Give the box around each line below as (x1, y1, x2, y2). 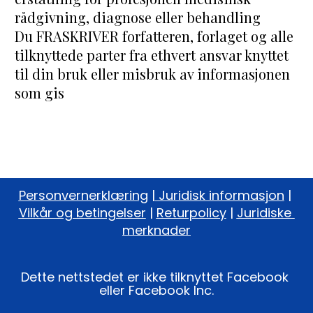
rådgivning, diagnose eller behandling (15, 8, 261, 27)
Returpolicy (156, 204, 226, 222)
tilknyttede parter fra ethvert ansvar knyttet (15, 45, 289, 65)
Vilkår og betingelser (18, 204, 146, 222)
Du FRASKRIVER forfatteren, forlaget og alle (15, 27, 294, 46)
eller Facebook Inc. (99, 282, 214, 300)
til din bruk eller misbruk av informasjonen (15, 64, 291, 84)
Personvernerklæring (18, 187, 148, 205)
